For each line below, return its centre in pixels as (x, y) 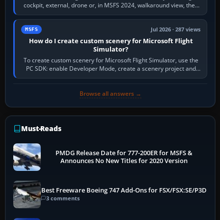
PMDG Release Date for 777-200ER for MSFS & (124, 153)
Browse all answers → (110, 93)
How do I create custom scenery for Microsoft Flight (111, 41)
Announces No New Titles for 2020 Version (124, 161)
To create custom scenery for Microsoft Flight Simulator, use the (111, 60)
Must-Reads (41, 128)
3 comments (63, 198)
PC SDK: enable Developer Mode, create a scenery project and (111, 68)
